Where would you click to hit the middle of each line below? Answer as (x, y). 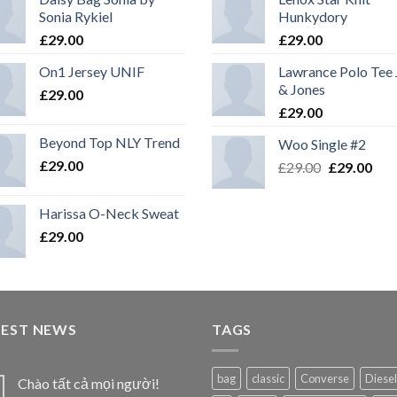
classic (268, 379)
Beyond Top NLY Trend (109, 142)
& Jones (302, 89)
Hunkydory (313, 16)
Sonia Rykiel (76, 16)
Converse (325, 379)
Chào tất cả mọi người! (89, 384)
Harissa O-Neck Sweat (109, 213)
